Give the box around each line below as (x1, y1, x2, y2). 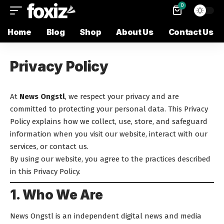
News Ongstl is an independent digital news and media (10, 211, 201, 220)
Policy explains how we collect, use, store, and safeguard (10, 117, 207, 126)
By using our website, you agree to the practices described (10, 154, 210, 163)
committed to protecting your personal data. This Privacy (10, 104, 208, 113)
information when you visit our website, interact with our (10, 129, 207, 138)
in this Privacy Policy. (10, 167, 80, 176)
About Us (116, 27, 153, 37)
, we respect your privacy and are (65, 92, 179, 101)
